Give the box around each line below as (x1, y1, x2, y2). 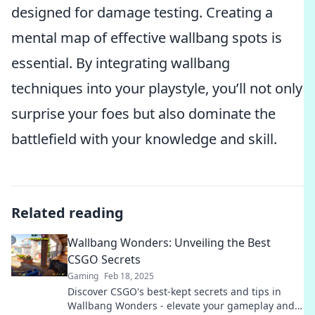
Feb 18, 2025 (104, 270, 154, 282)
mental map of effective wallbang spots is (11, 28, 282, 47)
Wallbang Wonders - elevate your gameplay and (67, 299, 295, 312)
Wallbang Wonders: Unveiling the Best (67, 235, 271, 250)
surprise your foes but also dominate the (11, 104, 276, 123)
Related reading (11, 203, 124, 222)
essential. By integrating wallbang (11, 53, 230, 72)
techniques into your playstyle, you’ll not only (11, 79, 302, 98)
